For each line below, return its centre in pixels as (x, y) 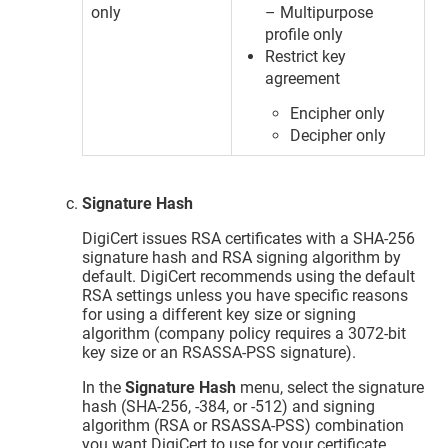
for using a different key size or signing (219, 315)
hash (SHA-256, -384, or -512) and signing (229, 407)
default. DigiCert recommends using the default (249, 277)
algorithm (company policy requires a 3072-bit (244, 334)
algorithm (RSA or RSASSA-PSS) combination (243, 426)
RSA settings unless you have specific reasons (245, 296)
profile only (304, 34)
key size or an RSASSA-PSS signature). (219, 353)
